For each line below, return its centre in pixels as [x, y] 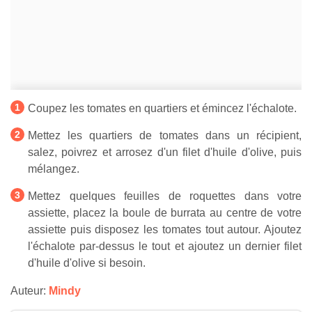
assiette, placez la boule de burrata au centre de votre [165, 213]
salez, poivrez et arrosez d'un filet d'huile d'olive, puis [165, 153]
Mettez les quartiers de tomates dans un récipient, [165, 136]
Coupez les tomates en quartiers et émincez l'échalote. [162, 109]
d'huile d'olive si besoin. [87, 263]
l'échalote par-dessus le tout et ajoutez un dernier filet [165, 247]
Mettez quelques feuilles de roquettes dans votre [165, 196]
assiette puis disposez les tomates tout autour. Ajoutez [165, 230]
